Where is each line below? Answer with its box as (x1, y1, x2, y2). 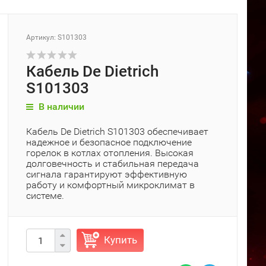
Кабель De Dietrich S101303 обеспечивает (26, 126, 208, 137)
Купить (104, 234, 137, 246)
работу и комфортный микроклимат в (26, 179, 195, 191)
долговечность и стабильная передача (26, 158, 199, 169)
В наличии (36, 101, 84, 112)
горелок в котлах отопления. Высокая (26, 147, 194, 159)
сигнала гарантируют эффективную (26, 169, 187, 180)
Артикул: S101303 (26, 33, 87, 42)
